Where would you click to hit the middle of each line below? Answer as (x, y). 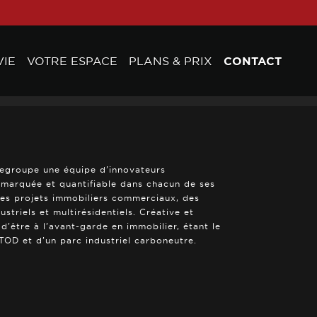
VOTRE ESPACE (72, 61)
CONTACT (253, 61)
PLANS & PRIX (171, 61)
